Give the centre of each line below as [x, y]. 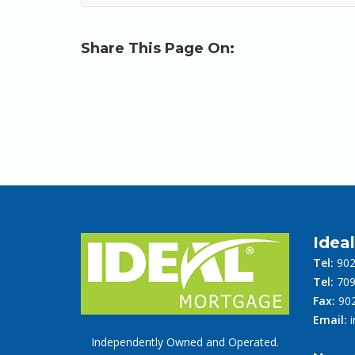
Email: [330, 320]
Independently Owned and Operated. [185, 342]
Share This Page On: [158, 48]
